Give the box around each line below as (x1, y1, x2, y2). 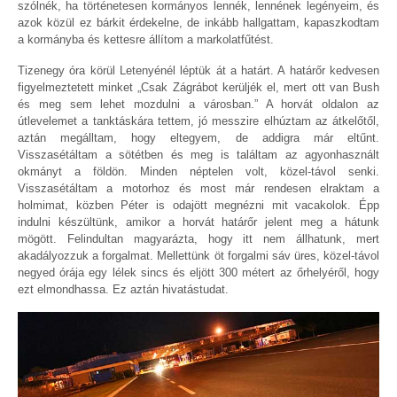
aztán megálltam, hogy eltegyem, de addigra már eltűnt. (18, 130, 379, 144)
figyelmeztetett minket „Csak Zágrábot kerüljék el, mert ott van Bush (18, 80, 379, 94)
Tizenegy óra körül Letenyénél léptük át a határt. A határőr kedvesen (18, 63, 379, 77)
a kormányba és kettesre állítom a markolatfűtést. (18, 33, 274, 47)
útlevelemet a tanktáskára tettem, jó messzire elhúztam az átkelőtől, (18, 113, 379, 128)
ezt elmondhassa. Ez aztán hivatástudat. (18, 282, 229, 296)
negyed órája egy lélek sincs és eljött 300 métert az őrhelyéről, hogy (18, 265, 379, 279)
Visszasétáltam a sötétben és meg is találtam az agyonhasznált (18, 147, 379, 161)
